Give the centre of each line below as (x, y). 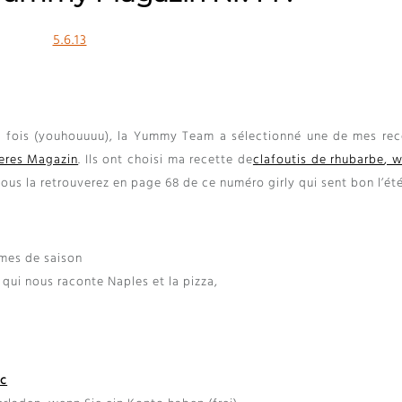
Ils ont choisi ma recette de (169, 161)
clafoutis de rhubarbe (319, 161)
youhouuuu (72, 137)
